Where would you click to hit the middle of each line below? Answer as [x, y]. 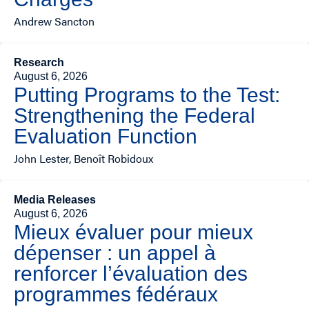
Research [39, 63]
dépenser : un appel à [115, 253]
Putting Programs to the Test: [147, 95]
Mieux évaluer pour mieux [133, 232]
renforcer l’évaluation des [131, 274]
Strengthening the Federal [134, 116]
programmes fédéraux [116, 295]
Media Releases [55, 200]
